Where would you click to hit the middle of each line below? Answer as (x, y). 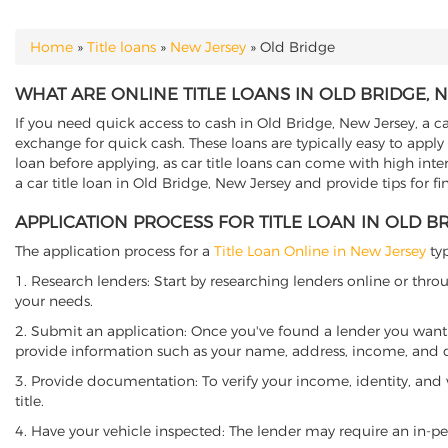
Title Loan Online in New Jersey (320, 251)
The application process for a (114, 251)
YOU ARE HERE (80, 58)
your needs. (54, 301)
